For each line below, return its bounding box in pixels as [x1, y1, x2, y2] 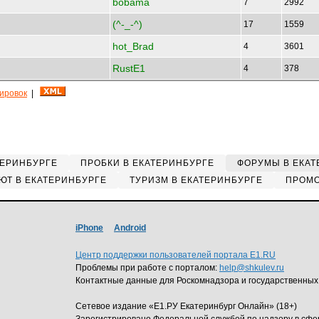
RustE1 [113, 63, 145, 74]
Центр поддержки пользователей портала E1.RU [75, 250, 276, 260]
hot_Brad [113, 41, 154, 52]
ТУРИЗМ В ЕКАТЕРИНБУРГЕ [129, 175, 263, 185]
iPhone [75, 223, 103, 233]
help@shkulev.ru [219, 263, 284, 273]
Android [114, 223, 146, 233]
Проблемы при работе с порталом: [75, 263, 219, 273]
